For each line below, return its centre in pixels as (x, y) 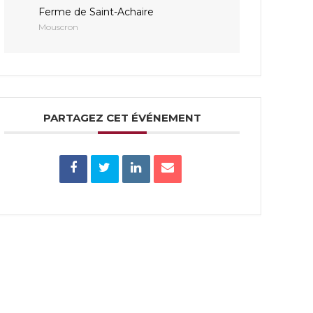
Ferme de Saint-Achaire (96, 12)
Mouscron (59, 27)
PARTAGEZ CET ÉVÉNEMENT (122, 117)
